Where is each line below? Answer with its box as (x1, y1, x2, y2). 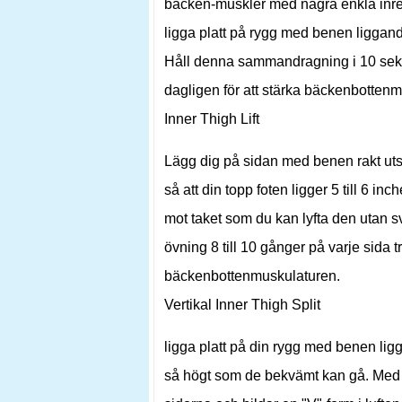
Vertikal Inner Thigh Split (164, 297, 320, 312)
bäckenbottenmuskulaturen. (164, 268, 340, 284)
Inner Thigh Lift (164, 111, 259, 127)
